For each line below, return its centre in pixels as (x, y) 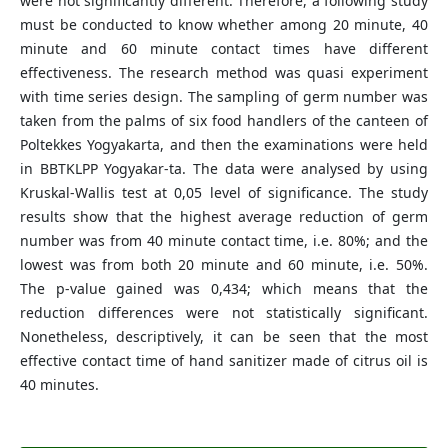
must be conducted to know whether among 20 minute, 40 (224, 25)
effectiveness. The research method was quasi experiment (224, 73)
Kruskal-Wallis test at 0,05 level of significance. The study (224, 193)
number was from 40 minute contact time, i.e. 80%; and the (224, 241)
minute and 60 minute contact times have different (224, 49)
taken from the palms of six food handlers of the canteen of (224, 121)
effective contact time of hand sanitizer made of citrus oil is (224, 361)
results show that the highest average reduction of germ (224, 217)
